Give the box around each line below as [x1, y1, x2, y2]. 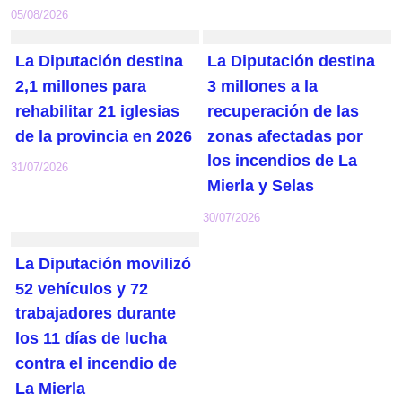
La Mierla [15, 379, 86, 398]
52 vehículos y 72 [15, 279, 149, 298]
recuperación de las [207, 101, 360, 120]
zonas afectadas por [207, 127, 363, 145]
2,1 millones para [15, 76, 147, 95]
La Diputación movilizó [15, 254, 192, 273]
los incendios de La [207, 152, 358, 170]
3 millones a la [207, 76, 319, 95]
